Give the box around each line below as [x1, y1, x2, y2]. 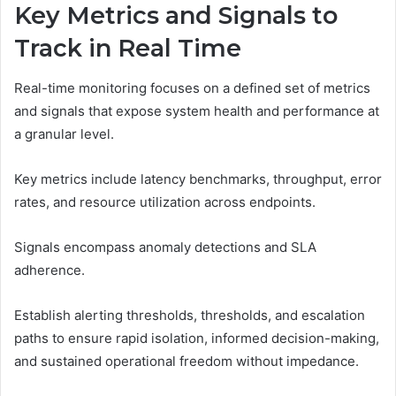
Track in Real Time [14, 34, 241, 64]
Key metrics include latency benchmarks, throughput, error [14, 170, 382, 187]
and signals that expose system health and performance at [14, 102, 379, 119]
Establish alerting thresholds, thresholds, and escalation [14, 306, 365, 324]
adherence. [14, 261, 85, 278]
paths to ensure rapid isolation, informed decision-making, [14, 329, 379, 346]
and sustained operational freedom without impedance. [14, 352, 359, 369]
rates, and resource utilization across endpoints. [14, 193, 316, 210]
